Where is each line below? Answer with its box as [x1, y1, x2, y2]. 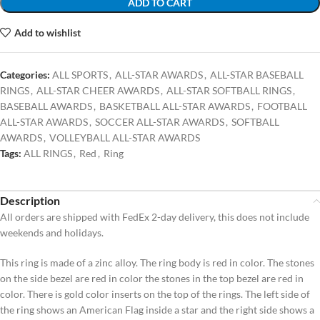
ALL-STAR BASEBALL [210, 69, 304, 81]
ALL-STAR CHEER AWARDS [36, 84, 159, 97]
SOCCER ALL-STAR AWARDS [95, 116, 224, 129]
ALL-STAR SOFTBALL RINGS [166, 84, 291, 97]
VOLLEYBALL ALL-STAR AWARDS [49, 131, 200, 144]
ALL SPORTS [52, 69, 108, 81]
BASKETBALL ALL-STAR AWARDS [99, 100, 250, 113]
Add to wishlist [14, 26, 81, 39]
